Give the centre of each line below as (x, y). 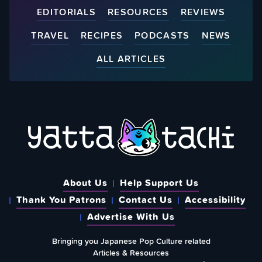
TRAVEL (50, 35)
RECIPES (102, 35)
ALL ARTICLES (131, 58)
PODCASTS (162, 35)
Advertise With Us (131, 217)
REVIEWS (203, 12)
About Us (85, 183)
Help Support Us (159, 183)
